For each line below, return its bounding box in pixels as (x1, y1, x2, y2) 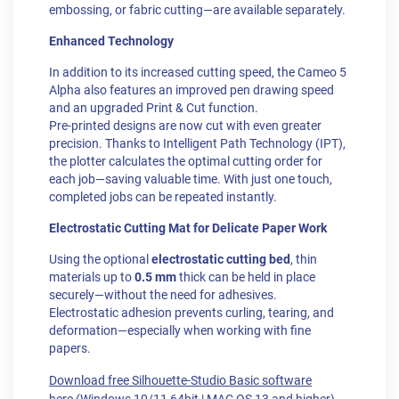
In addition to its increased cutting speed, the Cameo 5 (49, 65, 346, 81)
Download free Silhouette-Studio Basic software (49, 373, 312, 388)
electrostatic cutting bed (151, 252, 290, 268)
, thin (290, 252, 317, 268)
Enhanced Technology (49, 34, 174, 50)
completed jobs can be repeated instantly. (49, 190, 277, 206)
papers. (49, 341, 91, 357)
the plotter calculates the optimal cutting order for (49, 154, 322, 170)
